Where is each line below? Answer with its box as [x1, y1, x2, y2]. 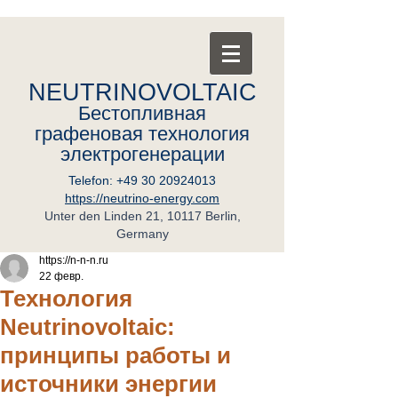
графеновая [35, 123, 148, 145]
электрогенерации [60, 143, 225, 165]
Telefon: [68, 173, 116, 187]
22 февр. [39, 270, 84, 283]
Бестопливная [78, 102, 206, 124]
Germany [115, 227, 169, 241]
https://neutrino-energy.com [65, 191, 219, 205]
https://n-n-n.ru [39, 254, 108, 267]
